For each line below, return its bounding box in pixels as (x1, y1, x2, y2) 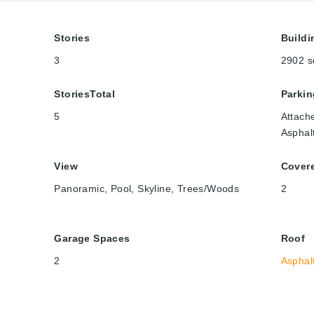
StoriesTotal (54, 88, 116, 100)
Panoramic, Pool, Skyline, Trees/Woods (54, 183, 240, 195)
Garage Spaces (54, 233, 130, 245)
